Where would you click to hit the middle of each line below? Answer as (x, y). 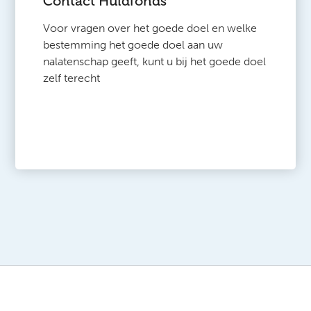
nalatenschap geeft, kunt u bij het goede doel (155, 62)
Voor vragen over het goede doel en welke (150, 28)
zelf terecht (72, 78)
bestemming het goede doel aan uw (133, 45)
